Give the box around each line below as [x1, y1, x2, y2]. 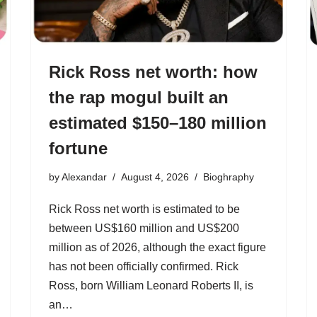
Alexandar [62, 171, 107, 183]
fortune [49, 138, 108, 158]
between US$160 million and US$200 [49, 221, 239, 234]
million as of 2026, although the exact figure [49, 241, 266, 253]
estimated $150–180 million [49, 113, 267, 132]
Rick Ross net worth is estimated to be [49, 202, 240, 215]
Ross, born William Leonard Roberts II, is [49, 279, 253, 292]
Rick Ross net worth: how [49, 62, 258, 81]
